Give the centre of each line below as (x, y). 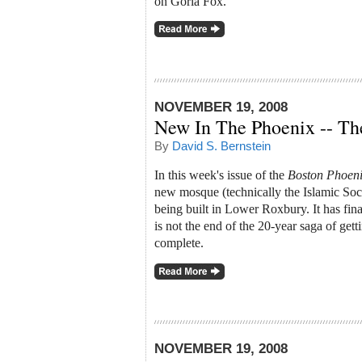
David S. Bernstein (221, 146)
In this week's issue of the (221, 175)
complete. (179, 243)
